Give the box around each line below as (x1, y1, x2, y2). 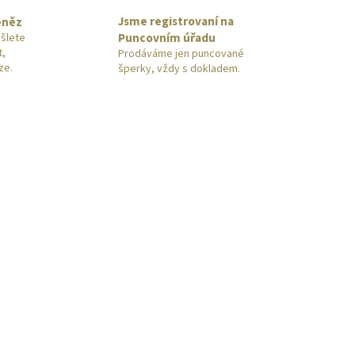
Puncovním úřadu (118, 29, 216, 48)
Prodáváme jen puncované (118, 46, 244, 63)
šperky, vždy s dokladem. (118, 61, 240, 78)
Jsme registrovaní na (118, 13, 234, 31)
